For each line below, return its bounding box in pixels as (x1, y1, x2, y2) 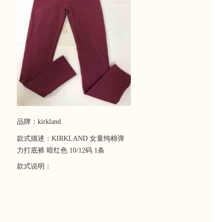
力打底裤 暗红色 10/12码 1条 (17, 147, 105, 154)
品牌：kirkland (17, 118, 61, 125)
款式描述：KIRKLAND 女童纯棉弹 (17, 135, 124, 142)
